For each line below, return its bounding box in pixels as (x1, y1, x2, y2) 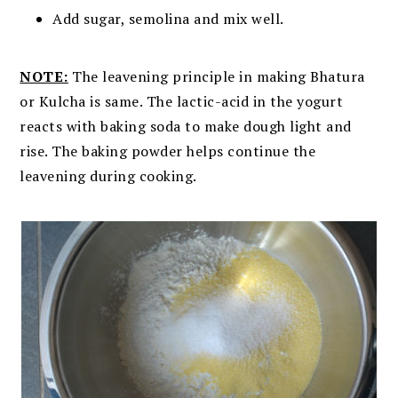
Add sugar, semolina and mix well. (52, 8, 284, 28)
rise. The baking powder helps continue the (20, 140, 316, 161)
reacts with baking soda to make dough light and (20, 115, 352, 136)
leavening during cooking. (20, 165, 197, 186)
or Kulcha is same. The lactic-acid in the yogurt (20, 91, 344, 111)
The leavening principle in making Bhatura (68, 66, 365, 86)
